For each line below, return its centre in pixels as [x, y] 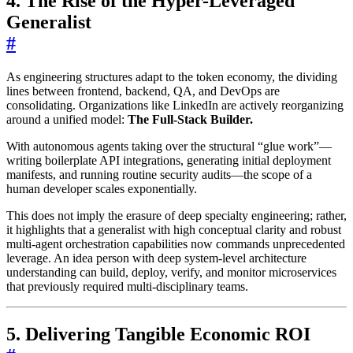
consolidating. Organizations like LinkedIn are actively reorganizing [175, 105]
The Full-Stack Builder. [190, 119]
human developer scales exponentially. [102, 188]
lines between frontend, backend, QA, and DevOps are [143, 91]
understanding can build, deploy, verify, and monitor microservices [171, 272]
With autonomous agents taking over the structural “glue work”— [169, 146]
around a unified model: [67, 119]
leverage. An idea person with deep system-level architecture [156, 258]
